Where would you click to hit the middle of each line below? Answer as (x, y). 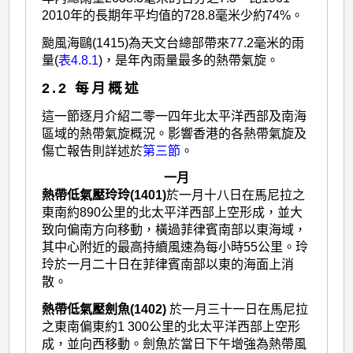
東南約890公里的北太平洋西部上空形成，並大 (173, 213)
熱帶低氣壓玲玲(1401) (104, 195)
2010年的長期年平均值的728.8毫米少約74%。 (173, 15)
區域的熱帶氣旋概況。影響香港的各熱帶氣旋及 (175, 133)
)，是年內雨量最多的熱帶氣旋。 (189, 60)
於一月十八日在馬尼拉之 (236, 195)
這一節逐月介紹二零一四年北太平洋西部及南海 (175, 116)
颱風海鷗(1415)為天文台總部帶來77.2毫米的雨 (173, 43)
